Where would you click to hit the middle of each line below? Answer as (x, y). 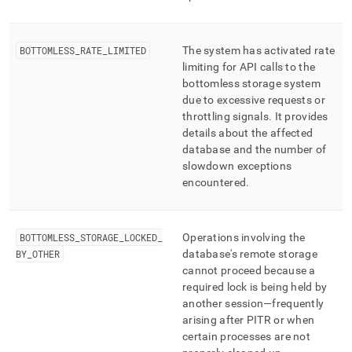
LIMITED (127, 50)
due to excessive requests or (254, 100)
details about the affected (248, 133)
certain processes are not (246, 336)
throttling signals (226, 116)
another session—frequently (253, 303)
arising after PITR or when (249, 320)
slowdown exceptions (237, 166)
